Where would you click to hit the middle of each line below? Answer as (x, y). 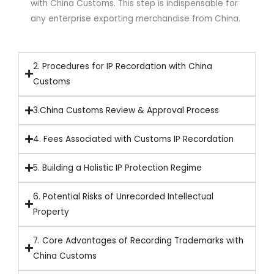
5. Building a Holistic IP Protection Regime (117, 168)
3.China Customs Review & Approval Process (126, 110)
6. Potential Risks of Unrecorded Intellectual (123, 196)
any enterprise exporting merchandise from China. (135, 18)
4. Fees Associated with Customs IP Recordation (133, 139)
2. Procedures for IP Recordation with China (123, 66)
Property (51, 212)
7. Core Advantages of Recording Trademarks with (138, 240)
